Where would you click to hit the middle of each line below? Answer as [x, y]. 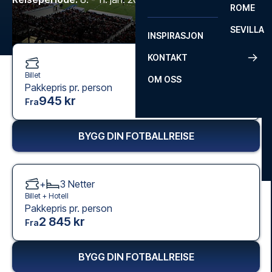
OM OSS [165, 79]
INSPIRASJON [175, 36]
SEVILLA [247, 29]
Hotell [59, 196]
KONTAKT [168, 57]
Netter [81, 184]
